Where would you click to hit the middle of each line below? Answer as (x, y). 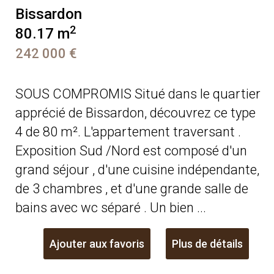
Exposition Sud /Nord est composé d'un (131, 150)
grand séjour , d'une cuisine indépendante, (137, 169)
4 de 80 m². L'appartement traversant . (128, 131)
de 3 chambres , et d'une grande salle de (132, 188)
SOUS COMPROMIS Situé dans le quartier (138, 94)
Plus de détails (207, 243)
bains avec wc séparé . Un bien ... (111, 207)
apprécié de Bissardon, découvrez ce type (135, 113)
